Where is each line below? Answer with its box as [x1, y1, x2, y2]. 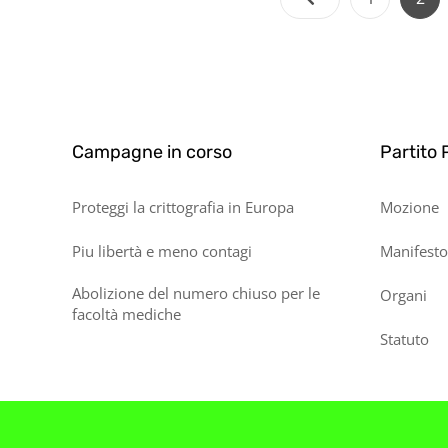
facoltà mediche [72, 304, 181, 324]
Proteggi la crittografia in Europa [72, 197, 294, 217]
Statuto [379, 329, 429, 349]
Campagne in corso [72, 141, 232, 163]
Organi [379, 285, 427, 305]
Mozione [379, 197, 439, 217]
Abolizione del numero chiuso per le [72, 283, 320, 303]
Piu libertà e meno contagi [72, 241, 252, 261]
